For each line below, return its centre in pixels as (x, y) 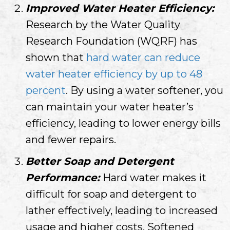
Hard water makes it (155, 177)
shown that (56, 57)
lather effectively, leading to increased (122, 210)
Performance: (64, 177)
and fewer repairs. (71, 139)
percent (46, 90)
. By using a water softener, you (145, 90)
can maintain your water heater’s (110, 107)
